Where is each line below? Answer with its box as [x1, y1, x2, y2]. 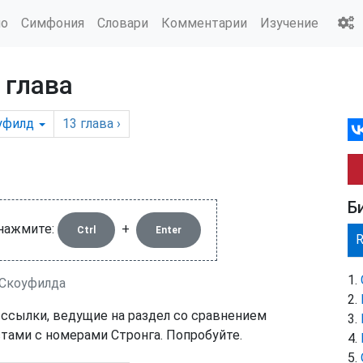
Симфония [21, 15, 84, 31]
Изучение [260, 15, 318, 31]
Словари [97, 15, 148, 31]
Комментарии [161, 15, 247, 31]
